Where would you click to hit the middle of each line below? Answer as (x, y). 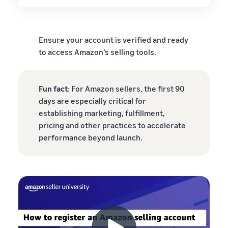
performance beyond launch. (91, 138)
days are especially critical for (92, 101)
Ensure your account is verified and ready (113, 40)
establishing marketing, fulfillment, (102, 113)
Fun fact (53, 89)
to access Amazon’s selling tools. (97, 52)
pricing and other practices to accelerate (112, 125)
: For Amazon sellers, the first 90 (126, 89)
